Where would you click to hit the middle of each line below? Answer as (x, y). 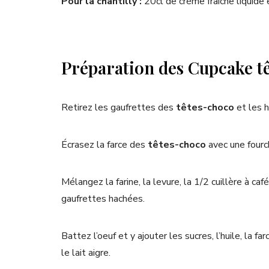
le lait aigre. (86, 253)
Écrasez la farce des (104, 145)
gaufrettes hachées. (103, 199)
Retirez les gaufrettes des (119, 108)
